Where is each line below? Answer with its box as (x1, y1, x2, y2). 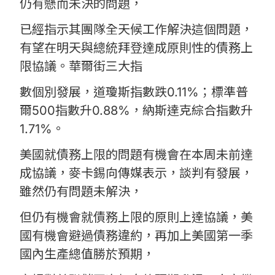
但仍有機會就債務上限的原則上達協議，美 (20, 210, 253, 225)
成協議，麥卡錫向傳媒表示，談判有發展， (20, 166, 253, 181)
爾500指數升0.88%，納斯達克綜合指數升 (20, 103, 253, 118)
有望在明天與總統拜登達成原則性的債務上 (20, 41, 253, 56)
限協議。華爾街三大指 (20, 59, 142, 74)
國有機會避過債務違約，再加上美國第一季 (20, 228, 253, 244)
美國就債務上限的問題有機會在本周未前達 (20, 147, 253, 163)
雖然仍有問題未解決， (20, 184, 142, 199)
